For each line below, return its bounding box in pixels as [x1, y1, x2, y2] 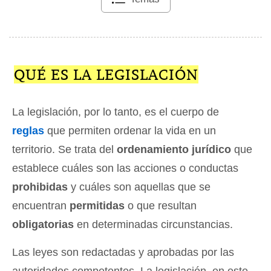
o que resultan [125, 199, 197, 212]
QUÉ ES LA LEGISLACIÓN [13, 65, 198, 83]
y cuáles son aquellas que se [68, 180, 211, 193]
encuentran [12, 199, 70, 212]
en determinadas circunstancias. [74, 218, 233, 230]
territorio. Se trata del [12, 143, 117, 155]
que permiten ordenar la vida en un [44, 124, 216, 137]
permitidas [70, 199, 125, 212]
